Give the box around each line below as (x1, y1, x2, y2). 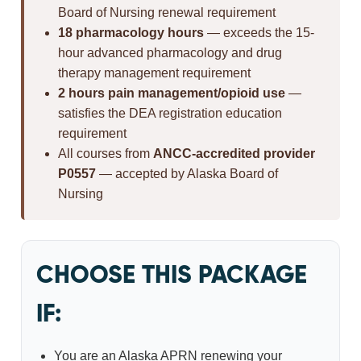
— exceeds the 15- (204, 26, 315, 39)
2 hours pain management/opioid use (58, 86, 286, 100)
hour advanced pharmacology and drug (58, 46, 283, 60)
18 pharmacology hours (58, 26, 205, 39)
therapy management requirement (58, 66, 251, 80)
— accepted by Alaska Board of (96, 167, 279, 180)
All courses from (58, 147, 154, 160)
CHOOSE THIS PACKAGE (36, 259, 308, 290)
